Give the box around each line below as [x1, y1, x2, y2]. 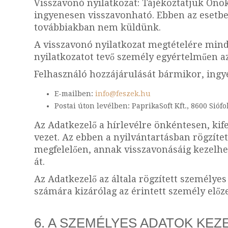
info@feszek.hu [95, 90, 151, 98]
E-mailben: [54, 90, 95, 98]
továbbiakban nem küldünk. [34, 22, 161, 33]
